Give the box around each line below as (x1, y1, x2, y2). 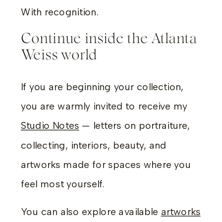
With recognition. (21, 6, 99, 18)
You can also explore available (21, 206, 161, 218)
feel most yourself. (21, 178, 105, 190)
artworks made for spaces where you (21, 159, 191, 170)
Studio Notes (21, 119, 79, 132)
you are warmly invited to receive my (21, 100, 187, 112)
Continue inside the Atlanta (21, 31, 197, 46)
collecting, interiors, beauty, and (21, 139, 166, 151)
